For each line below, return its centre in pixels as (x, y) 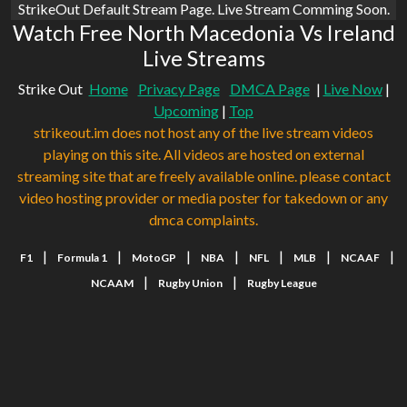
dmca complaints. (203, 220)
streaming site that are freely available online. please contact (203, 176)
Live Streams (203, 59)
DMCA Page (269, 89)
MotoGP (154, 258)
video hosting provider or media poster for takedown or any (203, 198)
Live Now (352, 89)
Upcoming (186, 111)
